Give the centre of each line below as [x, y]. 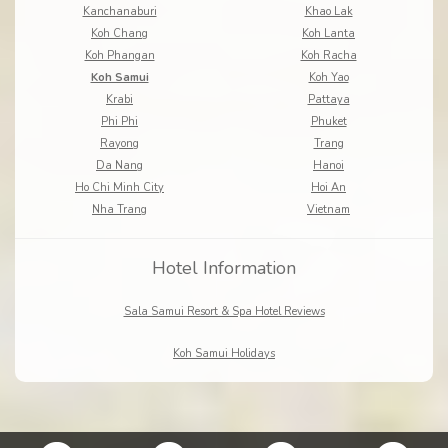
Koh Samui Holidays [224, 354]
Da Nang [119, 166]
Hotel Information [224, 268]
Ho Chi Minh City [119, 188]
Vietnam [328, 210]
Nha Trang [119, 210]
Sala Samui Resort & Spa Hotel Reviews [224, 312]
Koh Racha [328, 56]
